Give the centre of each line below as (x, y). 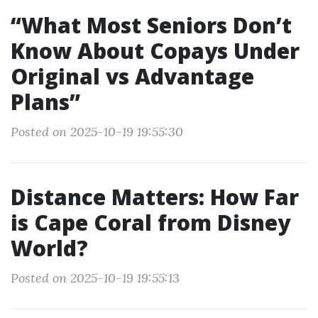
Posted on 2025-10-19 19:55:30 (97, 132)
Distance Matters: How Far (155, 197)
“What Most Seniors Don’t (151, 25)
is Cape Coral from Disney (150, 223)
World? (49, 248)
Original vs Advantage (132, 76)
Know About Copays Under (155, 51)
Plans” (45, 102)
